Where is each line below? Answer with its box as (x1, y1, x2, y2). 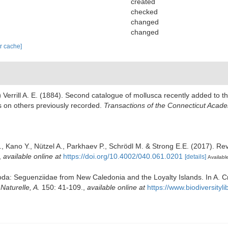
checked (130, 8, 158, 16)
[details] (185, 153, 206, 160)
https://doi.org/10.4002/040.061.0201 (63, 152, 183, 160)
